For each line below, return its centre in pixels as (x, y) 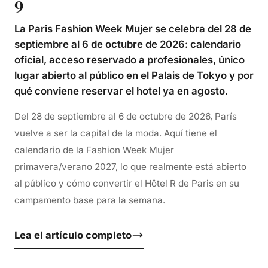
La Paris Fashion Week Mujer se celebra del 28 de (133, 28)
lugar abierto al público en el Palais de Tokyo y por (134, 75)
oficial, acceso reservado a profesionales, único (130, 60)
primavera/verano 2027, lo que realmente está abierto (130, 166)
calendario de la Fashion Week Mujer (94, 150)
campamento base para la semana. (90, 200)
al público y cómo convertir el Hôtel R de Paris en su (127, 183)
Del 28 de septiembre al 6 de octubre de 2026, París (126, 116)
